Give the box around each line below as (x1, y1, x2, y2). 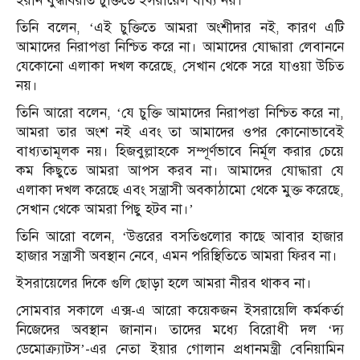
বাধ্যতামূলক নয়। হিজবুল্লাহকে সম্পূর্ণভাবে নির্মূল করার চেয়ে (16, 143, 344, 161)
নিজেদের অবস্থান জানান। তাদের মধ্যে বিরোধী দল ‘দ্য (16, 321, 344, 339)
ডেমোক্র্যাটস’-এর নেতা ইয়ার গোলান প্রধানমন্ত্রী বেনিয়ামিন (16, 341, 344, 358)
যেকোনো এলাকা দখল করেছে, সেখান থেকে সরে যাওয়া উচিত (16, 58, 344, 76)
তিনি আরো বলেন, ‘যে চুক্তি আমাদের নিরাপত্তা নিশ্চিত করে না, (16, 104, 344, 122)
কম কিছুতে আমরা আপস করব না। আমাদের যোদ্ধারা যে (16, 162, 344, 180)
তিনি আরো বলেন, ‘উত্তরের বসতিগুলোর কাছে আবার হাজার (16, 228, 344, 246)
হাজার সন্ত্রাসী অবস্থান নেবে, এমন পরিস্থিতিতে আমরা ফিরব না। (16, 247, 337, 265)
